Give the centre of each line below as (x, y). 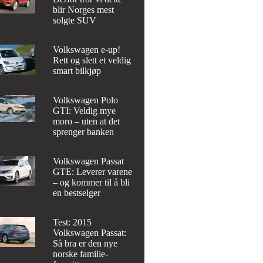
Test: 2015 (73, 222)
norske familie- (81, 254)
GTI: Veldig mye (85, 110)
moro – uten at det (87, 121)
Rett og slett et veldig (92, 60)
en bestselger (77, 193)
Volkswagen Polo (86, 100)
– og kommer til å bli (92, 182)
